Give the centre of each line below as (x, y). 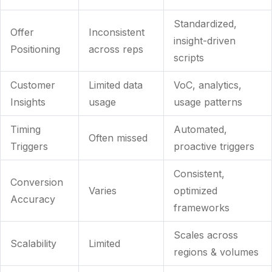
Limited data (116, 85)
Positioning (35, 49)
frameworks (202, 208)
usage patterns (208, 102)
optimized (195, 191)
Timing (25, 130)
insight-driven (205, 41)
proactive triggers (214, 147)
